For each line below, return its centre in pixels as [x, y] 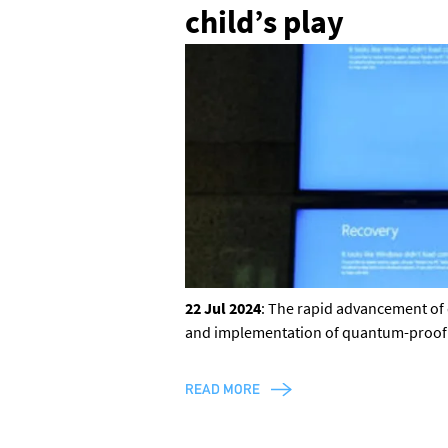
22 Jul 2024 [222, 307]
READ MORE [222, 388]
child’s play [264, 22]
